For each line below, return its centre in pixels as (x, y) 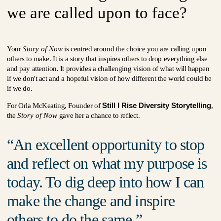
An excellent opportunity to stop (109, 145)
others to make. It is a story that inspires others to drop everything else (107, 59)
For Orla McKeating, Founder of (55, 106)
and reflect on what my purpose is (107, 163)
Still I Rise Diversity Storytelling (156, 105)
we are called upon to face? (97, 13)
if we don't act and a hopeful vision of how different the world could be (110, 78)
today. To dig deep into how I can (106, 182)
